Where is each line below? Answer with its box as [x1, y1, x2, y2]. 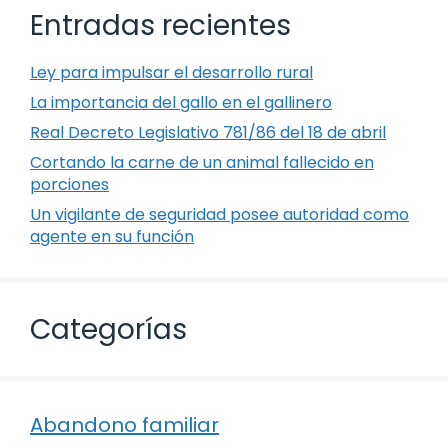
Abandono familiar [30, 411, 219, 440]
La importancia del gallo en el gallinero [30, 91, 332, 115]
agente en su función [30, 225, 194, 249]
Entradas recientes [30, 6, 291, 46]
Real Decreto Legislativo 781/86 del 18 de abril [30, 121, 386, 145]
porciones [30, 173, 109, 197]
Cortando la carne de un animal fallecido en [30, 151, 374, 175]
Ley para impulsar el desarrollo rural [30, 61, 313, 85]
